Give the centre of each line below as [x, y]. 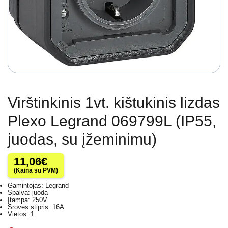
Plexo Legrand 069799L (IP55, [112, 121]
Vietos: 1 [21, 214]
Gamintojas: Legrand [38, 186]
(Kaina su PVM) [36, 171]
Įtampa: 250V [27, 200]
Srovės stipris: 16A [36, 207]
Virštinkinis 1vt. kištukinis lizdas [114, 103]
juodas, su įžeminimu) [82, 139]
